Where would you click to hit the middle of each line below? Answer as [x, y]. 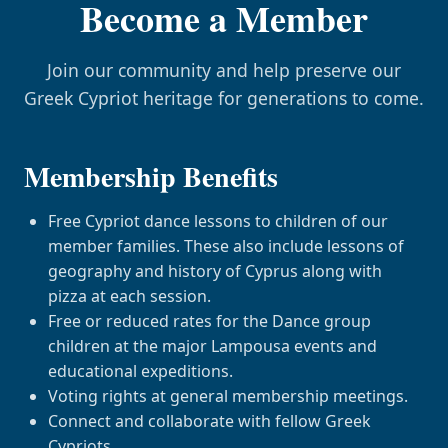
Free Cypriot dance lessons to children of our [218, 221]
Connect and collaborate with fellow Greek [209, 421]
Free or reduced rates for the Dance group [209, 321]
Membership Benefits [151, 176]
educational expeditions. [140, 371]
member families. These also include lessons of [226, 246]
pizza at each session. [129, 296]
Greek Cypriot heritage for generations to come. [224, 98]
